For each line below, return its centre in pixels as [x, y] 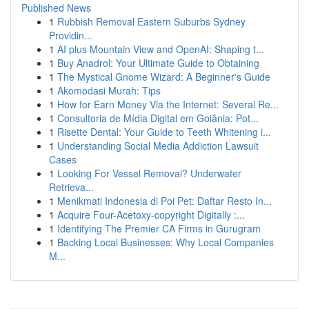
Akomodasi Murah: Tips [109, 90]
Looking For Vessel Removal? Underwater [149, 173]
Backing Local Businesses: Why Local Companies [166, 242]
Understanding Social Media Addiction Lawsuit [158, 146]
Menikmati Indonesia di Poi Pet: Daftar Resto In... [165, 201]
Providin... [71, 35]
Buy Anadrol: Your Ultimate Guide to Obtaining [158, 63]
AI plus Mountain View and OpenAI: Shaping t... [161, 49]
